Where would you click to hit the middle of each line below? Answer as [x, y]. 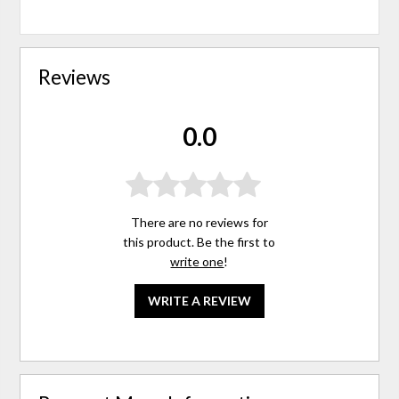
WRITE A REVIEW [199, 301]
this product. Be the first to [199, 242]
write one [197, 262]
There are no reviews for [199, 223]
